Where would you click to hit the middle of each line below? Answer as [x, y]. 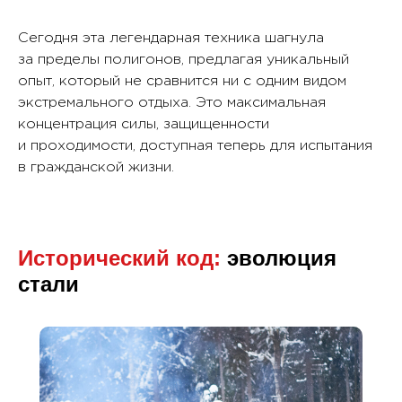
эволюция [279, 258]
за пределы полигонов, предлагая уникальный [184, 60]
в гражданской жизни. [96, 167]
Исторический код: [119, 258]
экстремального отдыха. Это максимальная [172, 103]
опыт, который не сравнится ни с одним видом [182, 81]
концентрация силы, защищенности [144, 124]
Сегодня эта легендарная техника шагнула [171, 38]
